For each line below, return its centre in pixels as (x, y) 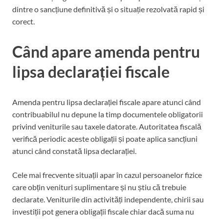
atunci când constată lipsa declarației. (74, 151)
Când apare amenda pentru (106, 51)
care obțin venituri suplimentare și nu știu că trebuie (99, 187)
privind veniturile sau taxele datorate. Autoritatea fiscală (107, 126)
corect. (23, 21)
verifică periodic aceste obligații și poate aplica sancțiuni (105, 138)
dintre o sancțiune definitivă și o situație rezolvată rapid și (108, 9)
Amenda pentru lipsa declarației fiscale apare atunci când (107, 102)
